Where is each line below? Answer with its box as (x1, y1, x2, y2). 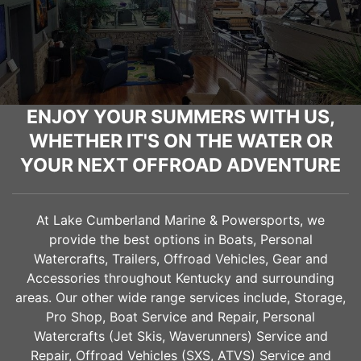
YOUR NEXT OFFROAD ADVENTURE (20, 153, 341, 176)
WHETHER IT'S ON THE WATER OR (28, 129, 333, 152)
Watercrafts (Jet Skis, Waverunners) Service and (33, 327, 328, 344)
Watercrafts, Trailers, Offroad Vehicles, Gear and (33, 250, 328, 267)
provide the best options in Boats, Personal (48, 230, 313, 247)
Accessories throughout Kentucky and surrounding (27, 269, 334, 286)
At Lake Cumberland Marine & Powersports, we (36, 211, 325, 228)
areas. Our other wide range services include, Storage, (15, 288, 346, 305)
